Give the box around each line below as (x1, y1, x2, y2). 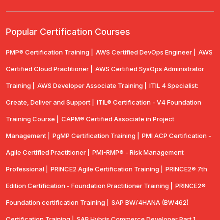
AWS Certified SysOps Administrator (95, 65, 204, 73)
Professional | (6, 165, 48, 173)
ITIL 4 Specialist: (149, 82, 198, 90)
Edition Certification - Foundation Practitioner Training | (6, 182, 173, 190)
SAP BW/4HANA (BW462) (111, 198, 189, 207)
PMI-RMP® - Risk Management (92, 148, 184, 157)
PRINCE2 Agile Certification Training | (51, 165, 163, 173)
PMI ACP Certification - (142, 132, 211, 140)
